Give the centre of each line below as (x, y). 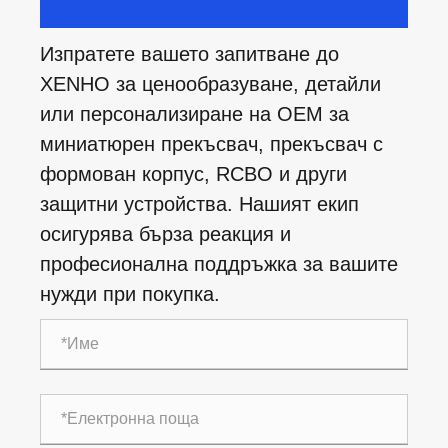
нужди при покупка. (130, 294)
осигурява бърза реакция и (165, 234)
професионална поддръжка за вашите (219, 264)
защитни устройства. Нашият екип (199, 204)
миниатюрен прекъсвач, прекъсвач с (211, 144)
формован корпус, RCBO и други (193, 174)
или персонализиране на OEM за (194, 114)
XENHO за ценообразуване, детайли (210, 84)
